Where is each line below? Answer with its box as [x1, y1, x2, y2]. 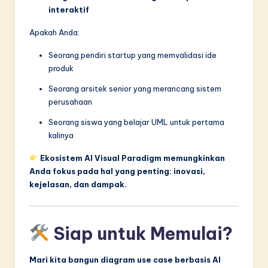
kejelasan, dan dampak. [29, 179, 127, 189]
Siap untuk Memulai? [48, 222, 233, 245]
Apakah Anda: [29, 27, 80, 37]
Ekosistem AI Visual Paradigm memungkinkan [39, 153, 225, 163]
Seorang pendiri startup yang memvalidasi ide [48, 50, 217, 60]
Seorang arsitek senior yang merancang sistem [48, 83, 221, 93]
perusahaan [48, 96, 92, 106]
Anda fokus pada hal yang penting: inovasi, [29, 166, 205, 176]
